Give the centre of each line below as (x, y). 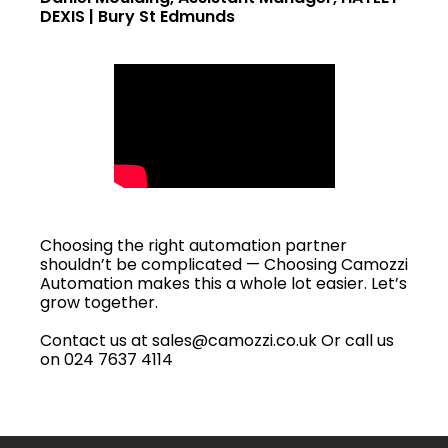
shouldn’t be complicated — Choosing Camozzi (224, 264)
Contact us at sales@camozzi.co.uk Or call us (217, 340)
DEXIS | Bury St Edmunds (137, 16)
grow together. (99, 302)
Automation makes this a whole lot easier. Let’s (223, 283)
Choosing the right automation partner (193, 245)
